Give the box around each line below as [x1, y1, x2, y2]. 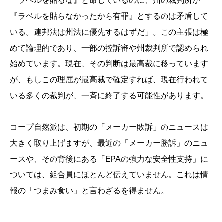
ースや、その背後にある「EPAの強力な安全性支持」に [10, 155, 208, 164]
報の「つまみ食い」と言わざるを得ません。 [10, 186, 168, 195]
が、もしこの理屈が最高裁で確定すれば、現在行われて [10, 75, 208, 84]
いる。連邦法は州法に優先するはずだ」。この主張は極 [10, 28, 208, 37]
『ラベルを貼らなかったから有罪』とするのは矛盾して [10, 12, 208, 21]
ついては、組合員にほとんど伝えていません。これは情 [10, 170, 208, 179]
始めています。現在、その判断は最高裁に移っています [10, 59, 208, 68]
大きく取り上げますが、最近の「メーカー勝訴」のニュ [10, 139, 208, 148]
